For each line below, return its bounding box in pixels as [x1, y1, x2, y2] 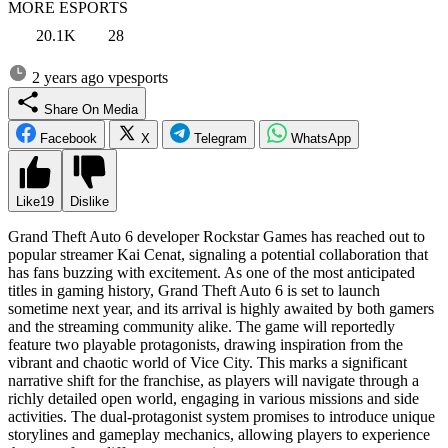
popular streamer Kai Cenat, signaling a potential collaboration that [8, 245, 428, 263]
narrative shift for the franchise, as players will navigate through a [8, 371, 419, 389]
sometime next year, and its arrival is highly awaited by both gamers [8, 299, 434, 317]
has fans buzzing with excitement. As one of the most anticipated [8, 263, 415, 281]
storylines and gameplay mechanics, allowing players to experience [8, 425, 430, 443]
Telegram [194, 130, 247, 146]
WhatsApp [291, 130, 351, 146]
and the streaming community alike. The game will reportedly [8, 317, 395, 335]
